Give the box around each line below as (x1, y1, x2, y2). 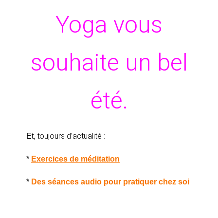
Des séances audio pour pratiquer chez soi (31, 177, 190, 186)
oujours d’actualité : (39, 131, 106, 141)
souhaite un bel (30, 48, 188, 76)
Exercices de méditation (31, 154, 120, 163)
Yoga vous (55, 10, 163, 38)
